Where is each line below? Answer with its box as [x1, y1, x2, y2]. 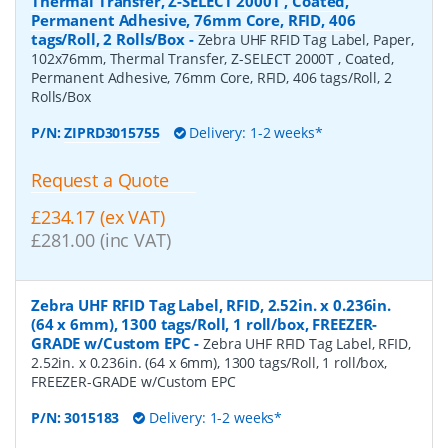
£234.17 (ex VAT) [31, 205, 165, 230]
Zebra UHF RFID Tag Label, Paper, [197, 30, 415, 50]
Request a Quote [31, 168, 169, 193]
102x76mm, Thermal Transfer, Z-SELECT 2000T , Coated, [31, 49, 394, 69]
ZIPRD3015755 [64, 123, 160, 143]
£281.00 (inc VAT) [31, 228, 171, 253]
